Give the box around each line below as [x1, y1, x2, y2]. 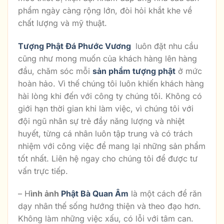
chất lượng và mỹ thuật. [18, 17, 107, 28]
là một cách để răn [128, 188, 201, 199]
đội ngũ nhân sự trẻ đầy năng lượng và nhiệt [18, 115, 184, 126]
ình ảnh [30, 188, 61, 199]
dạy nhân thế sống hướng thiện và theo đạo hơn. [18, 201, 201, 211]
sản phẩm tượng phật [92, 65, 175, 76]
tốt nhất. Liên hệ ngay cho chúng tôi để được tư [18, 153, 197, 163]
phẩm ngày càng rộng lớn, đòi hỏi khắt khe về [18, 5, 192, 15]
